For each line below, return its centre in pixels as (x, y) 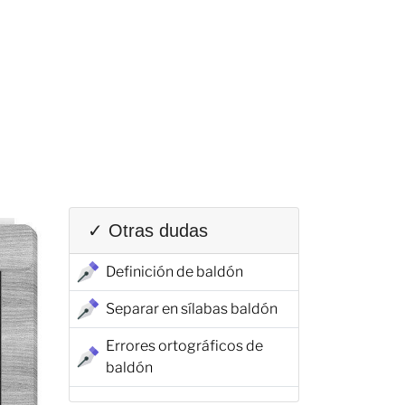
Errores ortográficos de (184, 346)
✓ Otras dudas (148, 231)
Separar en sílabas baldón (192, 309)
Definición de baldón (174, 272)
